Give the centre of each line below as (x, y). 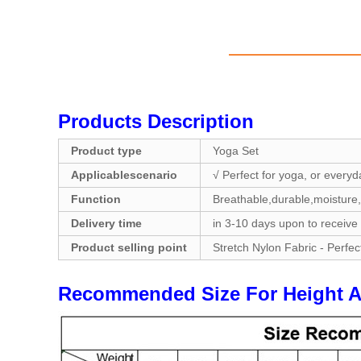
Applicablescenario (124, 175)
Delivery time (106, 223)
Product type (106, 151)
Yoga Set (236, 151)
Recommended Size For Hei (185, 294)
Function (96, 199)
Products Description (156, 121)
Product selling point (129, 247)
